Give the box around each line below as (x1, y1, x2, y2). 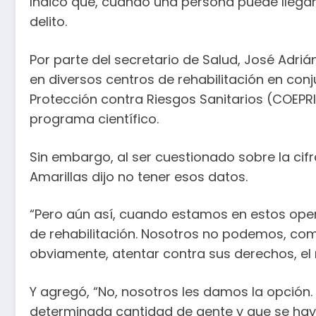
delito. (30, 13, 67, 31)
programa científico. (30, 110, 159, 128)
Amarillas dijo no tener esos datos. (30, 167, 248, 186)
